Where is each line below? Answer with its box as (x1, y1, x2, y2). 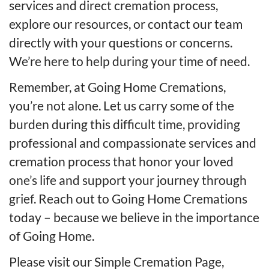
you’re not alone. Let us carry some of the (9, 98, 234, 113)
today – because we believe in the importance (9, 210, 259, 225)
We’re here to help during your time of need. (9, 53, 250, 69)
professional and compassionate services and (9, 135, 256, 151)
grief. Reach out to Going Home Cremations (9, 191, 247, 207)
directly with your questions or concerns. (9, 35, 232, 50)
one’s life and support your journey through (9, 172, 247, 188)
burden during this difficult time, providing (9, 116, 240, 132)
